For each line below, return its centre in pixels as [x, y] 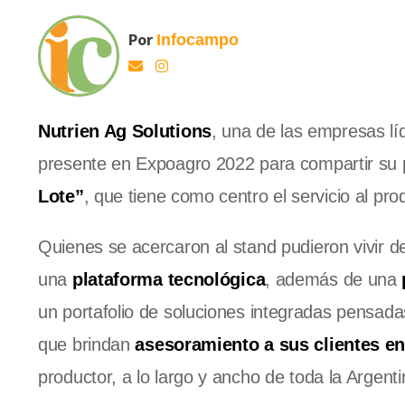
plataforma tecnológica [169, 280]
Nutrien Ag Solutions [125, 132]
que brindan [87, 345]
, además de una [334, 280]
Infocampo [198, 40]
